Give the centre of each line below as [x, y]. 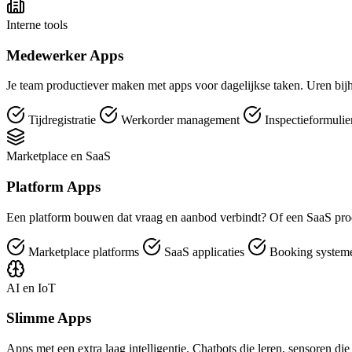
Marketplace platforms [84, 251]
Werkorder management [180, 120]
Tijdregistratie [62, 120]
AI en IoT [31, 288]
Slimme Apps [49, 318]
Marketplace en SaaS [59, 156]
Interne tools [37, 24]
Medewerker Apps [65, 55]
